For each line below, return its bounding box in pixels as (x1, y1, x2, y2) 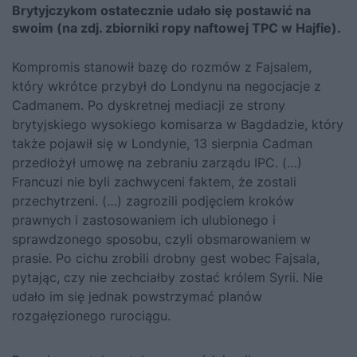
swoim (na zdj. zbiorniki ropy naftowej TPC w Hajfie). (12, 19, 341, 36)
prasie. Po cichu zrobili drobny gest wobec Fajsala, (12, 249, 320, 266)
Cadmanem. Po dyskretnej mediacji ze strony (12, 96, 285, 113)
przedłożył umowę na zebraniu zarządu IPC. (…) (12, 154, 302, 171)
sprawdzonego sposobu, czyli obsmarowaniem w (12, 230, 311, 247)
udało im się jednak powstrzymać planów (12, 288, 262, 304)
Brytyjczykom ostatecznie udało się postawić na (12, 2, 311, 18)
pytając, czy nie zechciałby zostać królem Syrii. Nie (12, 269, 323, 285)
